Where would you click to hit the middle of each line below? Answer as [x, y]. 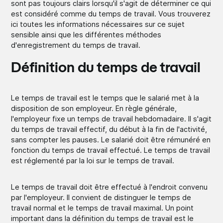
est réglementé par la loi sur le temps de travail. [93, 160]
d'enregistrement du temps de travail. [76, 45]
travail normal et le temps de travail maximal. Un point [103, 208]
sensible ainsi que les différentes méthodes [86, 34]
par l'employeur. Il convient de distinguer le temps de [101, 197]
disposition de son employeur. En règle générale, [94, 108]
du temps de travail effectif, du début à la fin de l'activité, [109, 129]
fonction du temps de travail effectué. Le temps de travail [111, 150]
